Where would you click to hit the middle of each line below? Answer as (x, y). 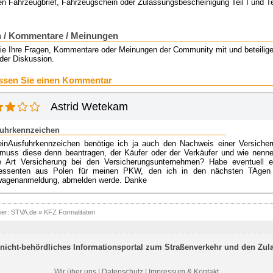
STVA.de (23, 212)
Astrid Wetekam (89, 107)
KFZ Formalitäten (69, 212)
